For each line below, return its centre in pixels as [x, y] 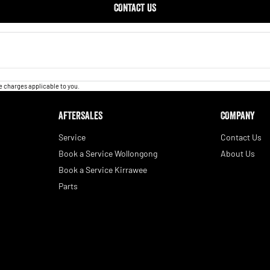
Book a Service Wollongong [108, 153]
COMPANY [238, 115]
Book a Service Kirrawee [102, 169]
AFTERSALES [80, 115]
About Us [238, 153]
